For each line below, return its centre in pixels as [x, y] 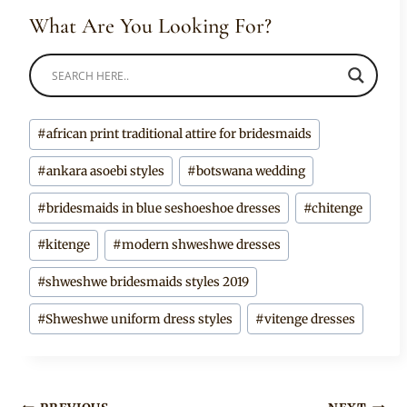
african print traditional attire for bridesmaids [179, 134]
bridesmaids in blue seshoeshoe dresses [164, 208]
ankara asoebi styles [106, 172]
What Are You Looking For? [150, 26]
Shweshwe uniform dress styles [139, 319]
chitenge [338, 208]
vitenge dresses [310, 319]
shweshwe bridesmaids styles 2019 [148, 283]
